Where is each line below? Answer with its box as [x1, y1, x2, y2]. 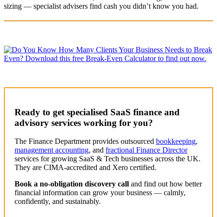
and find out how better [129, 180, 202, 188]
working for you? [83, 117, 153, 128]
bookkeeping [156, 137, 196, 146]
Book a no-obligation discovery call [15, 180, 129, 188]
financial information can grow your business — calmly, [15, 188, 186, 197]
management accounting [15, 146, 89, 155]
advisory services [15, 117, 81, 128]
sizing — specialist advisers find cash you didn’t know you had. [4, 1, 199, 10]
